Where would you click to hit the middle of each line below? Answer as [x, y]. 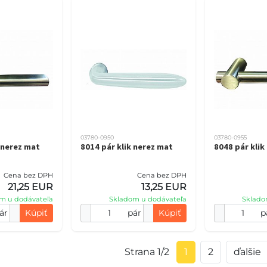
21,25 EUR [31, 187]
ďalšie [247, 252]
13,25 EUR [164, 187]
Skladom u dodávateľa [148, 199]
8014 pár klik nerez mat [127, 147]
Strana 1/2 [147, 252]
